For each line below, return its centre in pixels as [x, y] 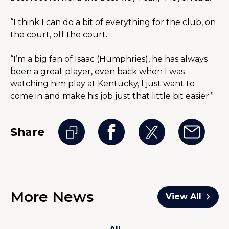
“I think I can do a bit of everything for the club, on [113, 22]
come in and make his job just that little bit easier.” [112, 96]
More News [52, 197]
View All [183, 197]
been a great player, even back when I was [97, 72]
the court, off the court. [59, 35]
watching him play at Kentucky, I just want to [102, 84]
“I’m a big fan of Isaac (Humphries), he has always [109, 59]
